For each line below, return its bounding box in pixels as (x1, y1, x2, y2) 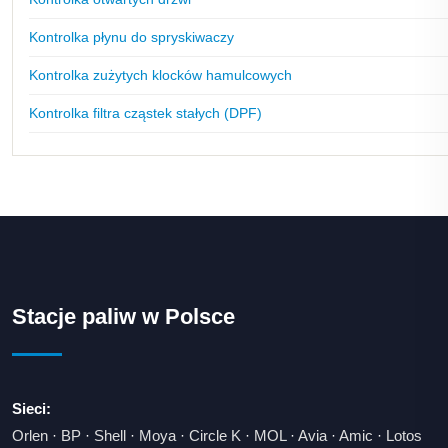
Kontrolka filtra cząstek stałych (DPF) (29, 105, 262, 121)
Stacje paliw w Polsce (12, 304, 235, 329)
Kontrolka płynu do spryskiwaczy (29, 29, 234, 45)
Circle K (189, 427, 241, 444)
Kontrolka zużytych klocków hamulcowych (29, 67, 292, 83)
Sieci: (12, 400, 51, 417)
